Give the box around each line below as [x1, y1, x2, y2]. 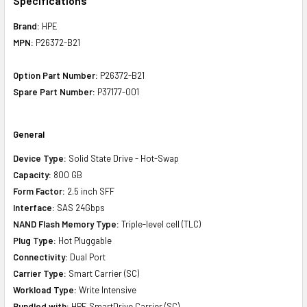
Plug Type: [13, 234, 56, 246]
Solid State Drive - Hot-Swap [66, 152, 179, 164]
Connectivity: [13, 251, 68, 262]
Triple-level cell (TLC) [119, 218, 201, 230]
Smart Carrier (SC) [66, 267, 139, 279]
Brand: [13, 20, 40, 32]
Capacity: [13, 169, 51, 180]
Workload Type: [13, 284, 77, 295]
